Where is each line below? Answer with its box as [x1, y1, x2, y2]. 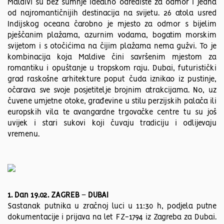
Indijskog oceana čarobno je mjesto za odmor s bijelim [7, 21, 216, 28]
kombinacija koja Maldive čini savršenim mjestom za [7, 54, 216, 61]
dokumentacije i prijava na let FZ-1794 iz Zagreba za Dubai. [7, 214, 216, 221]
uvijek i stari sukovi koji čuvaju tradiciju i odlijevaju [7, 120, 216, 127]
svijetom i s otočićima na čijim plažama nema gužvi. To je [7, 43, 216, 50]
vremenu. [7, 131, 39, 138]
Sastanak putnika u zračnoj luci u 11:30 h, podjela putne [7, 203, 216, 210]
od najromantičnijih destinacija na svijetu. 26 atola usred [7, 10, 216, 17]
